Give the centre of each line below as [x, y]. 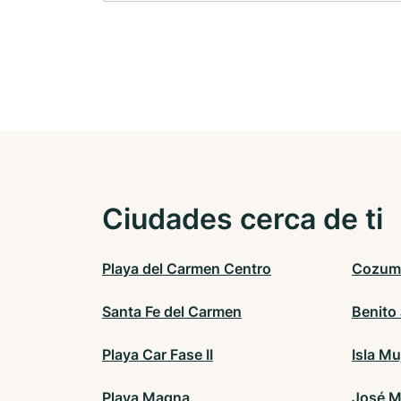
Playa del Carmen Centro [187, 269]
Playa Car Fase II [158, 355]
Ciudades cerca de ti [243, 219]
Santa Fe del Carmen [172, 312]
